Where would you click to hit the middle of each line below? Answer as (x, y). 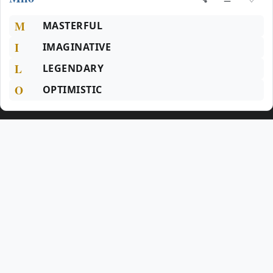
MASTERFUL (73, 26)
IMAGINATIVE (77, 47)
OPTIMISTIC (73, 90)
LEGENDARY (73, 68)
